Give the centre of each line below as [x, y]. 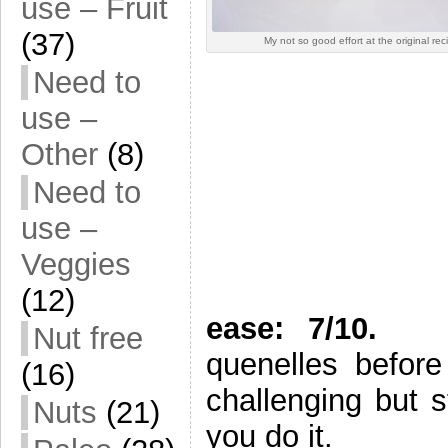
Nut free [88, 338]
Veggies [76, 264]
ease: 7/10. [292, 329]
